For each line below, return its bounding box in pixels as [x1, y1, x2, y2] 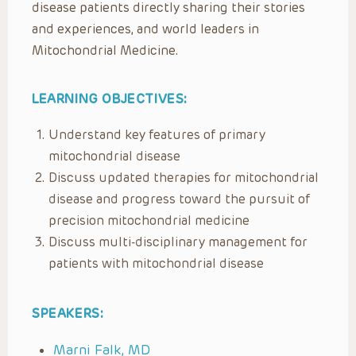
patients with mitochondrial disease [48, 255, 264, 271]
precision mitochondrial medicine [48, 212, 250, 228]
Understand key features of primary [48, 126, 265, 142]
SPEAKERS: [32, 305, 104, 321]
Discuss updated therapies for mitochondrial [48, 169, 319, 185]
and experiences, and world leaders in [32, 21, 259, 37]
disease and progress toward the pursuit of [48, 191, 310, 207]
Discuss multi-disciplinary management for [48, 234, 308, 250]
